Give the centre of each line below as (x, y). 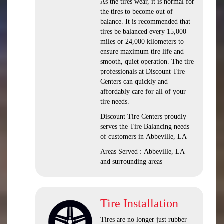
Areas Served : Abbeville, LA (142, 152)
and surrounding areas (131, 162)
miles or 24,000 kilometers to (142, 42)
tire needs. (115, 102)
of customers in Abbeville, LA (144, 137)
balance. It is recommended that (145, 22)
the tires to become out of (137, 12)
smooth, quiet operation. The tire (147, 62)
